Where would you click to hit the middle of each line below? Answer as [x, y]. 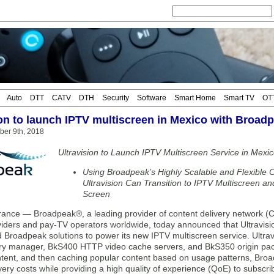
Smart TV [239, 98]
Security [116, 98]
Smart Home [195, 98]
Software [152, 98]
